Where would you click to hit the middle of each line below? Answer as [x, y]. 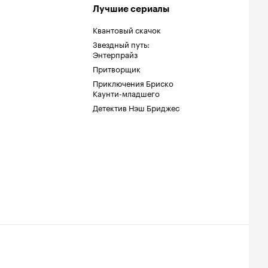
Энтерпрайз [115, 54]
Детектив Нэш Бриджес [136, 107]
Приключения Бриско [133, 83]
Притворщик [117, 68]
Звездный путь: [121, 44]
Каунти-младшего [126, 93]
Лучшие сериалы [131, 9]
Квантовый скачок [127, 29]
